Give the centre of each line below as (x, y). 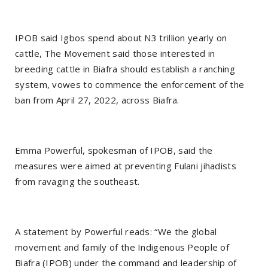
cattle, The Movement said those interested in (115, 53)
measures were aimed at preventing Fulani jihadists (126, 165)
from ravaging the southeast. (77, 181)
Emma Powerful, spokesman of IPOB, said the (114, 150)
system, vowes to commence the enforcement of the (130, 84)
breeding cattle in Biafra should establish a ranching (125, 68)
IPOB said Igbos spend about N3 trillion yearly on (121, 37)
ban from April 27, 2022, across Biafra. (97, 100)
